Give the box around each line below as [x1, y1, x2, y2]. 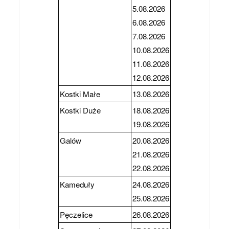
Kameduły [60, 179, 95, 190]
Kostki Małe [60, 88, 100, 100]
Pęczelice [60, 209, 93, 220]
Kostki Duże [60, 105, 101, 116]
